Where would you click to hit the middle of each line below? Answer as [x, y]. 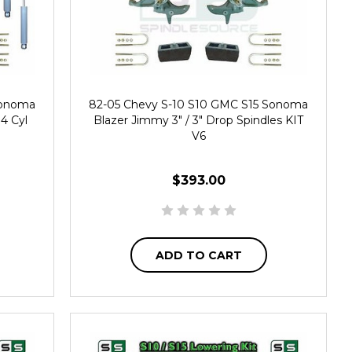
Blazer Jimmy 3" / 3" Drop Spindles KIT [199, 120]
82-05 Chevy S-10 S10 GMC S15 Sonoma [199, 104]
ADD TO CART [198, 255]
